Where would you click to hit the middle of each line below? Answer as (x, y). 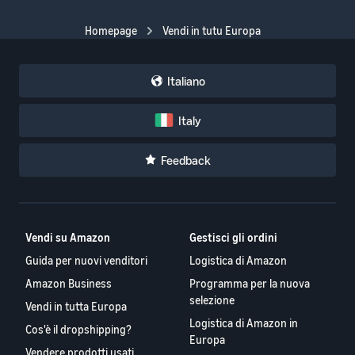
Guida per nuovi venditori (86, 260)
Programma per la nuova (250, 283)
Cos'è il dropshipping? (78, 329)
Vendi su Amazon (68, 237)
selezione (212, 300)
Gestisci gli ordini (234, 237)
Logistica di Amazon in (244, 323)
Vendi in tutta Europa (76, 306)
